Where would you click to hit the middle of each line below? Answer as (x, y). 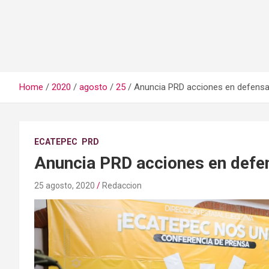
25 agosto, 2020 (65, 186)
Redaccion (122, 186)
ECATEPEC (56, 142)
